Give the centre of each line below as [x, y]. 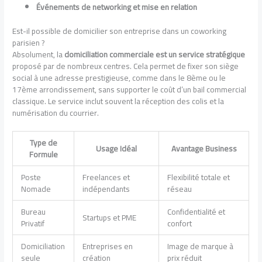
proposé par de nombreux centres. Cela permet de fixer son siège [126, 66]
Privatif [32, 224]
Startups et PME [109, 218]
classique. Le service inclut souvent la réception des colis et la [118, 101]
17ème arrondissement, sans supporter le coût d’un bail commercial [130, 89]
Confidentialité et [196, 212]
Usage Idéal [117, 149]
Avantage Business [204, 149]
